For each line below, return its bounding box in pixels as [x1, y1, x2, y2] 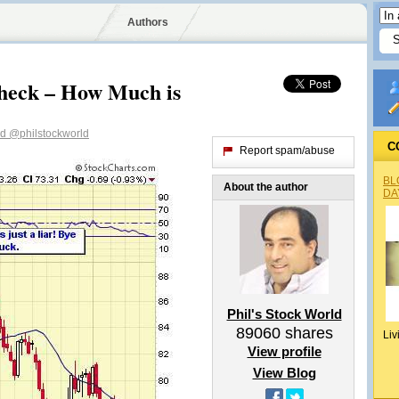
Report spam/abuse [240, 144, 335, 157]
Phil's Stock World [226, 306, 342, 322]
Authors [126, 16, 168, 28]
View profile [247, 344, 322, 359]
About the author [224, 181, 308, 193]
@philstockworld [9, 127, 89, 140]
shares [280, 324, 333, 342]
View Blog [252, 365, 316, 380]
